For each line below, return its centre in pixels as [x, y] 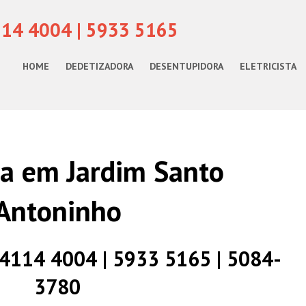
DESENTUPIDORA [186, 66]
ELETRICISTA [268, 66]
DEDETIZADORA [99, 66]
